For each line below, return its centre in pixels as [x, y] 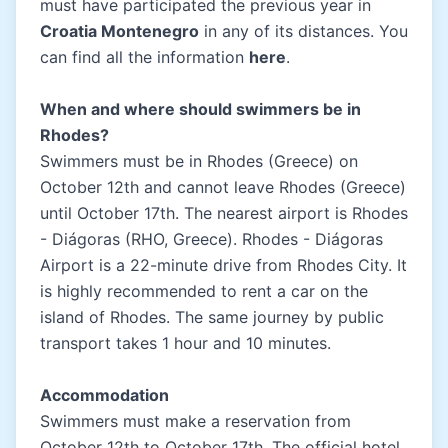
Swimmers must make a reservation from [195, 420]
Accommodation [104, 394]
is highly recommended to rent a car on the [204, 290]
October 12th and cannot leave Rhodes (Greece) [223, 186]
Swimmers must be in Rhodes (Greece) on [199, 160]
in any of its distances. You [303, 30]
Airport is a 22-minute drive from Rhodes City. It [223, 264]
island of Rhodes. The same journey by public [212, 316]
